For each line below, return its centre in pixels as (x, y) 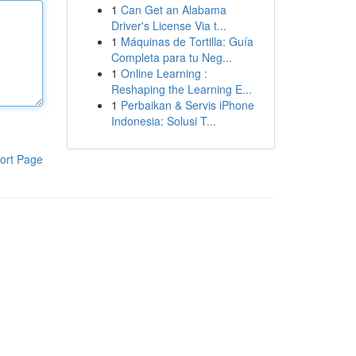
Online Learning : (164, 73)
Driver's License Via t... (168, 25)
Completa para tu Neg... (171, 57)
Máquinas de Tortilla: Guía (187, 41)
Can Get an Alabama (173, 10)
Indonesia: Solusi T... (163, 121)
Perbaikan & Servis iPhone (187, 105)
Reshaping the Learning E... (181, 89)
